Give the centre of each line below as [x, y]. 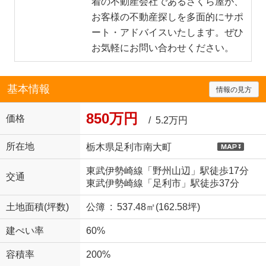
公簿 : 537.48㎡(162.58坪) [143, 207]
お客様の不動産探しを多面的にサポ [168, 17]
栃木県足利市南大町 [129, 147]
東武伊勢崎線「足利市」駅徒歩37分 [162, 183]
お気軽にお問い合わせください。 [163, 48]
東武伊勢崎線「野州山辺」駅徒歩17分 [167, 171]
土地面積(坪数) [37, 207]
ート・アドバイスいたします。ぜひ [168, 33]
